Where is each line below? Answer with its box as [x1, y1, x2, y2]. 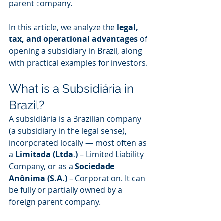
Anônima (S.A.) [9, 173, 67, 184]
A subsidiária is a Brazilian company [9, 113, 143, 125]
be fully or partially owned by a [9, 184, 124, 196]
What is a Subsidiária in [9, 81, 137, 96]
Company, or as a [9, 161, 75, 172]
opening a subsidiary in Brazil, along [9, 45, 144, 57]
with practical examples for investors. [9, 57, 147, 69]
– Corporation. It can [67, 173, 147, 184]
